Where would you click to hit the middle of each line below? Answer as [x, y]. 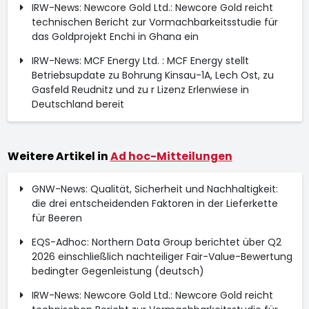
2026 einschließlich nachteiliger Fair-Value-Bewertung [162, 257]
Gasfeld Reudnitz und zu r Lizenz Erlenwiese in [140, 90]
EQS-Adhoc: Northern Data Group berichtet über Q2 [156, 242]
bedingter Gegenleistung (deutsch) [118, 271]
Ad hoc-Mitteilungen [171, 156]
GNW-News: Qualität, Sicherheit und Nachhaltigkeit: [154, 189]
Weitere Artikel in [59, 156]
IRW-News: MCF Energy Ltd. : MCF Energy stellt [140, 61]
